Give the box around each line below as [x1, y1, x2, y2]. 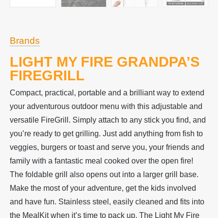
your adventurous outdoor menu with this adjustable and [10, 102, 202, 110]
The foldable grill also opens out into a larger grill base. [10, 170, 199, 179]
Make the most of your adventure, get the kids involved [10, 183, 196, 192]
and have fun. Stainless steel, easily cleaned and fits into [10, 197, 204, 206]
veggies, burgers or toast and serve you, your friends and [10, 143, 204, 151]
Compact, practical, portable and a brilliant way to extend [10, 88, 204, 97]
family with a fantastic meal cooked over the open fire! [10, 156, 193, 165]
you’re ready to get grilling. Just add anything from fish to [10, 129, 203, 138]
